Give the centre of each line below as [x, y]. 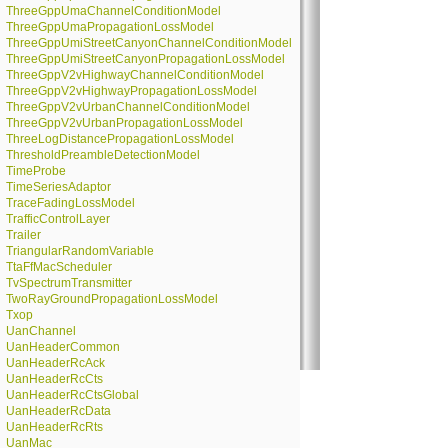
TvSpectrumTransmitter [69, 283]
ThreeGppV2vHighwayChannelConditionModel [135, 75]
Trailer [23, 235]
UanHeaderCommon [63, 347]
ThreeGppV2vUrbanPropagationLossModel [124, 123]
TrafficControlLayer [58, 219]
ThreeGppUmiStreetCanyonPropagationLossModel [145, 59]
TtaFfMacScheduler [59, 267]
